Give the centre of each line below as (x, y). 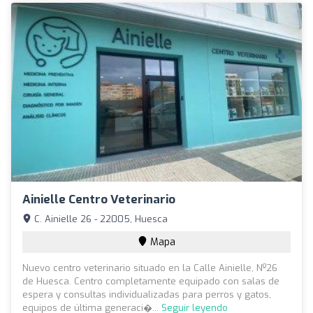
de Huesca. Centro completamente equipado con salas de (151, 281)
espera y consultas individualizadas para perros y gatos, (147, 294)
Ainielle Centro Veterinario (99, 199)
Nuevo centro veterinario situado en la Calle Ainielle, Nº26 (150, 268)
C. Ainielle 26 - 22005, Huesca (100, 219)
